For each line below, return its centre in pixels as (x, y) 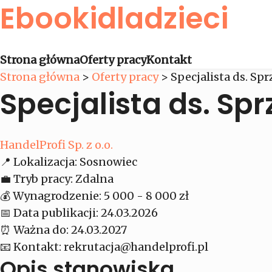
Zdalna (94, 179)
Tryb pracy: (43, 179)
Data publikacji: (56, 213)
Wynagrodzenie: (57, 196)
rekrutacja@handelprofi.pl (136, 247)
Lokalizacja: (45, 162)
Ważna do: (41, 230)
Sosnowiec (108, 162)
